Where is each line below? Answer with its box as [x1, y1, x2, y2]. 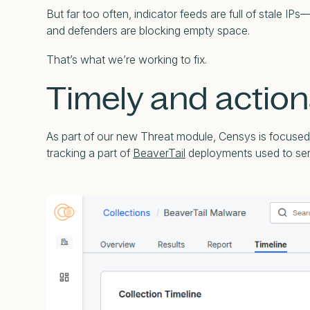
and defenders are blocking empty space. [46, 23, 250, 37]
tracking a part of [46, 145, 133, 160]
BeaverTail [133, 145, 185, 160]
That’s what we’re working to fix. [46, 52, 207, 66]
